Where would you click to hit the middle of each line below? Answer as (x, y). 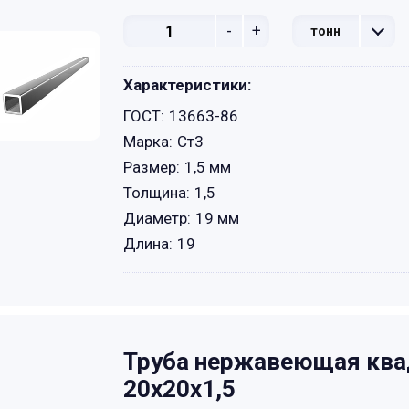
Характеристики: (187, 85)
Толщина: (157, 193)
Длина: (148, 244)
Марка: (148, 142)
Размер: (152, 167)
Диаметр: (157, 218)
